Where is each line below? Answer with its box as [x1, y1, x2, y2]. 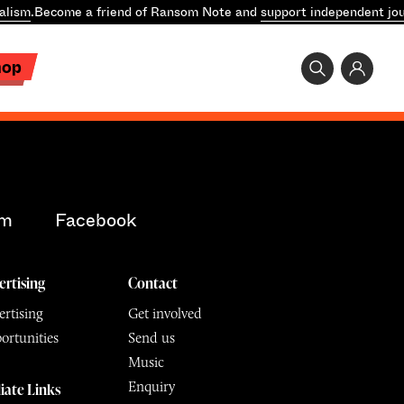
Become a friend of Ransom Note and [32, 3, 259, 21]
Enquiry [127, 378, 175, 396]
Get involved [127, 305, 202, 323]
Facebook [54, 207, 136, 234]
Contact [127, 273, 178, 293]
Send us [127, 329, 175, 347]
